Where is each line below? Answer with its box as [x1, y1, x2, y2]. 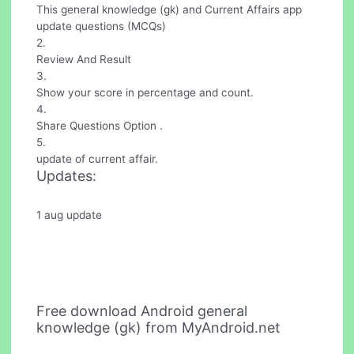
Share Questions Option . [36, 119, 164, 133]
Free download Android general [36, 302, 248, 319]
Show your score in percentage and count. [36, 86, 254, 100]
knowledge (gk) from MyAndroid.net [36, 318, 281, 336]
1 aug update [36, 209, 103, 221]
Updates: [36, 168, 97, 185]
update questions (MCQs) [36, 20, 167, 33]
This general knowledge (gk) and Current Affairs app [36, 3, 303, 17]
